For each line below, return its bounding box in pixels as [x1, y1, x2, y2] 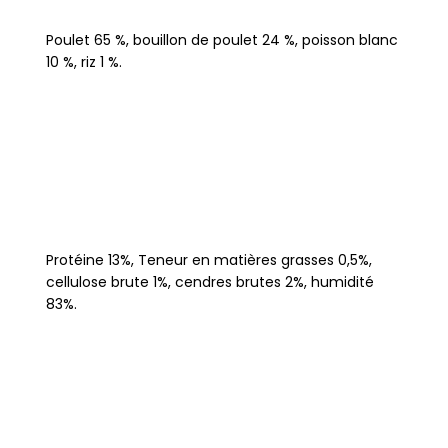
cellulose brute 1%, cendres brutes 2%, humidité [45, 271, 374, 292]
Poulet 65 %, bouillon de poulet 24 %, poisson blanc [45, 29, 398, 50]
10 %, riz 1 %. [45, 51, 122, 72]
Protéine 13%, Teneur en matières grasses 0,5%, [45, 249, 372, 270]
